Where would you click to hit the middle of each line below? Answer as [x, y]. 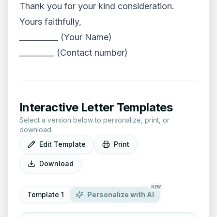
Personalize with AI [121, 194]
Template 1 [46, 194]
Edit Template [62, 144]
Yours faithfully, [50, 22]
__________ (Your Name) [66, 37]
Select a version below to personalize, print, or [94, 120]
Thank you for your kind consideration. [97, 6]
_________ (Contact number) [74, 53]
